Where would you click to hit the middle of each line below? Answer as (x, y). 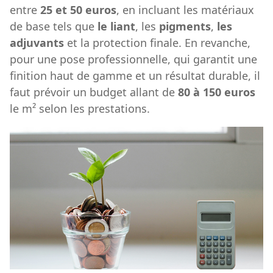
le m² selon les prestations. (80, 108)
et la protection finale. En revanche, (157, 42)
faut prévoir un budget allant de (94, 92)
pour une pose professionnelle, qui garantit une (133, 59)
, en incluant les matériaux (185, 9)
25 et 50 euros (78, 9)
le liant (116, 26)
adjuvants (37, 42)
